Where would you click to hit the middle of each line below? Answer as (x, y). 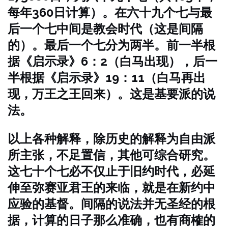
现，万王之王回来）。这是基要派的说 (111, 94)
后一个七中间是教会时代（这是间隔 (105, 29)
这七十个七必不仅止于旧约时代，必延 (111, 171)
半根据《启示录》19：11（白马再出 (107, 78)
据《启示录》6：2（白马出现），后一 (112, 61)
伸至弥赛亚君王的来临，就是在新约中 (111, 188)
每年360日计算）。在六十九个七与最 (110, 12)
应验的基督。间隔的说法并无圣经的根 (111, 204)
